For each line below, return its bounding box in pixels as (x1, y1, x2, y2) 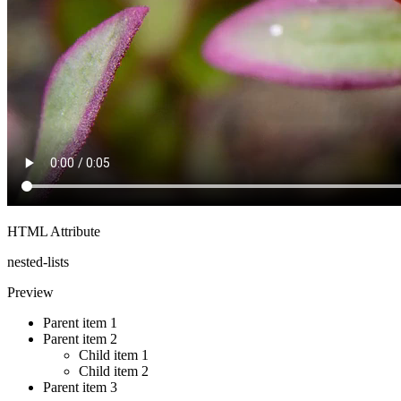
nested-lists (7, 253, 69, 269)
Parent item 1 (43, 314, 117, 330)
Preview (7, 284, 54, 300)
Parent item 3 (43, 379, 117, 395)
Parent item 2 (43, 330, 117, 346)
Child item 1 (79, 346, 149, 363)
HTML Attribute (7, 223, 100, 239)
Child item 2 (79, 363, 149, 379)
